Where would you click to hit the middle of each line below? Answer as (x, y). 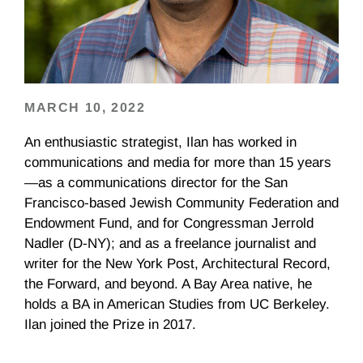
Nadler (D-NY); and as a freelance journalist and (170, 243)
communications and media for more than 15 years (178, 162)
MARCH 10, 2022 (85, 107)
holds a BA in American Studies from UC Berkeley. (177, 304)
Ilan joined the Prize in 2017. (110, 325)
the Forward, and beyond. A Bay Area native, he (168, 284)
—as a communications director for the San (156, 183)
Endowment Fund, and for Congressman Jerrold (169, 223)
